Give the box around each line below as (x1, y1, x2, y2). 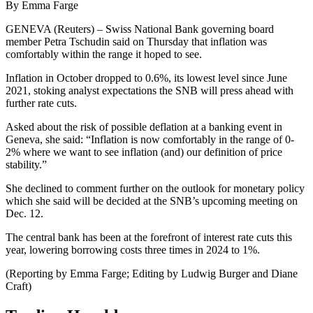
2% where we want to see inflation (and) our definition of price (6, 145, 282, 158)
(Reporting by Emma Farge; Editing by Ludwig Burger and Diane (6, 267, 298, 279)
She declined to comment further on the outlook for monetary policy (6, 182, 305, 194)
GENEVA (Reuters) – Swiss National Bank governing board (6, 22, 274, 35)
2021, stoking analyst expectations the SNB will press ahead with (6, 84, 293, 96)
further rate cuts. (6, 96, 77, 109)
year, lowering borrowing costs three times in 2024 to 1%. (6, 243, 260, 256)
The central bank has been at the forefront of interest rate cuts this (6, 231, 292, 243)
